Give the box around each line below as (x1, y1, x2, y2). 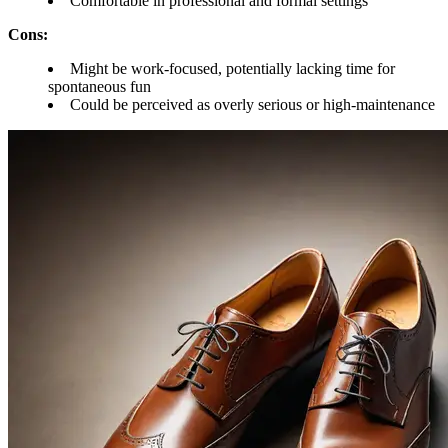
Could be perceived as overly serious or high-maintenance (70, 95, 435, 113)
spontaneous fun (48, 77, 151, 95)
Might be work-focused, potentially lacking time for (70, 59, 395, 77)
